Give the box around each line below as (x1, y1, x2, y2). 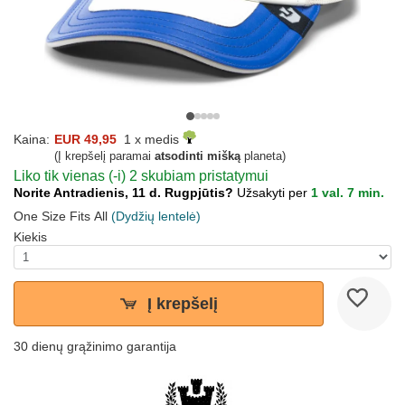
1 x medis (117, 132, 183, 147)
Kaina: (14, 132, 50, 147)
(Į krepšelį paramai (54, 149, 155, 164)
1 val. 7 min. (311, 185, 384, 201)
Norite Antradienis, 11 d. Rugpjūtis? (14, 185, 237, 201)
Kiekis (14, 230, 47, 245)
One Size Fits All (14, 209, 111, 224)
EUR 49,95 (54, 132, 117, 147)
